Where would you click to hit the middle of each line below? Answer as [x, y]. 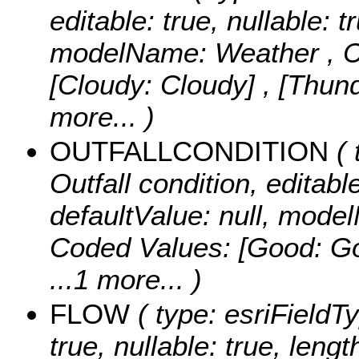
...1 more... [117, 280]
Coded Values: [144, 248]
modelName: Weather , [196, 53]
